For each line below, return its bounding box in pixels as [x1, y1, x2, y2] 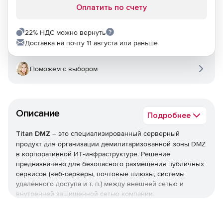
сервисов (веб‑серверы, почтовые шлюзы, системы [16, 170, 185, 178]
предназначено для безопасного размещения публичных [16, 160, 204, 168]
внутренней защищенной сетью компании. [16, 190, 154, 198]
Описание [16, 108, 60, 119]
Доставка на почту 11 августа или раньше [25, 39, 158, 47]
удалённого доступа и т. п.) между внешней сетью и [16, 180, 184, 188]
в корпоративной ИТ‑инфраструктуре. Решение [16, 150, 170, 158]
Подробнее [147, 111, 191, 120]
